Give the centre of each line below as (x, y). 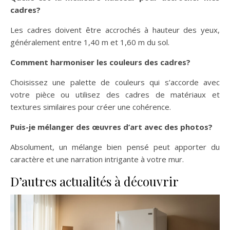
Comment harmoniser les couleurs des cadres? (100, 62)
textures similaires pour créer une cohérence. (91, 107)
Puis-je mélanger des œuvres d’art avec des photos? (111, 127)
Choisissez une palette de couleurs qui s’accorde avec (115, 82)
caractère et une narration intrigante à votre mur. (97, 159)
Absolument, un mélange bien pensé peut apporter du (115, 147)
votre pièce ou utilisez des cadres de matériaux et (115, 94)
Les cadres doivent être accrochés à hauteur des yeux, (115, 30)
